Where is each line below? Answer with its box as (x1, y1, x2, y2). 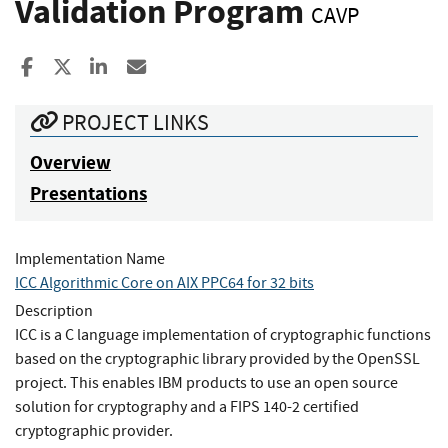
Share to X (71, 54, 152, 80)
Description (15, 300, 93, 321)
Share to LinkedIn (109, 54, 248, 80)
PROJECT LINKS (58, 107, 209, 137)
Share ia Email (147, 54, 263, 80)
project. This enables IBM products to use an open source (15, 372, 398, 393)
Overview (30, 149, 111, 175)
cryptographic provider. (15, 420, 173, 441)
